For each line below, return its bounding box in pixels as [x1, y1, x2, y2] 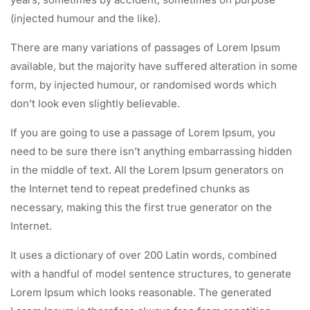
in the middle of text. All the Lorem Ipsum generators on [10, 163, 284, 177]
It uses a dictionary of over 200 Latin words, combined [10, 248, 277, 262]
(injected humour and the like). [10, 12, 161, 26]
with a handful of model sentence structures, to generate [10, 267, 291, 281]
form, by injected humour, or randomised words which [10, 78, 277, 92]
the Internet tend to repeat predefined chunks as [10, 182, 250, 196]
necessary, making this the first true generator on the [10, 201, 272, 215]
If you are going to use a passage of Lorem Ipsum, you [10, 126, 275, 140]
